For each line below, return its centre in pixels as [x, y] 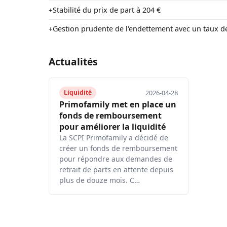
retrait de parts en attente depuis [116, 169]
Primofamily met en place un [118, 104]
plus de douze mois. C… [100, 180]
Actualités [73, 61]
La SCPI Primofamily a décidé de [114, 137]
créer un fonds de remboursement [118, 148]
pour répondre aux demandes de [116, 159]
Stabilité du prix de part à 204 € [107, 10]
